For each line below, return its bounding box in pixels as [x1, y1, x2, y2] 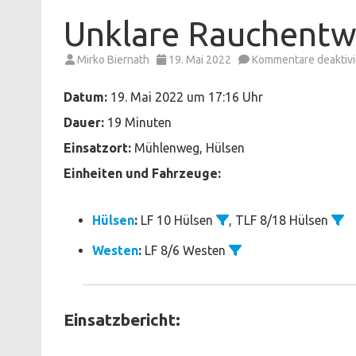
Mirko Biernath [77, 52, 149, 66]
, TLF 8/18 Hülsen [229, 212, 331, 227]
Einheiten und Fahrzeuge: [64, 165, 221, 180]
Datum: [64, 89, 107, 104]
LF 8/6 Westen [141, 242, 229, 257]
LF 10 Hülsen [137, 212, 216, 227]
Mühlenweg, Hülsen [131, 140, 245, 155]
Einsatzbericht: [64, 309, 180, 329]
